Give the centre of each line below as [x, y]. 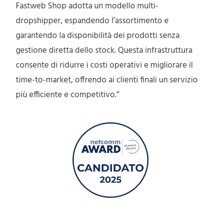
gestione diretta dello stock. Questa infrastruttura [104, 50]
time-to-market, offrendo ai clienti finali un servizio [107, 80]
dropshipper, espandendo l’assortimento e [92, 21]
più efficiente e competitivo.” [68, 95]
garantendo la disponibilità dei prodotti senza [98, 36]
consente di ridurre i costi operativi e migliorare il [105, 65]
